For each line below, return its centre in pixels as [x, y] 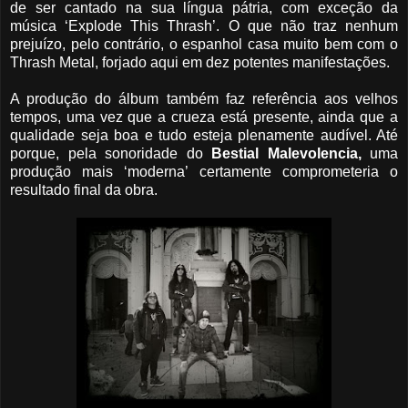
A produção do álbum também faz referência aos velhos [204, 99]
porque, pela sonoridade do [111, 154]
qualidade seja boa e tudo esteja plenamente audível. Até [204, 136]
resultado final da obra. [84, 190]
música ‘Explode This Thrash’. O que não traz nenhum [204, 26]
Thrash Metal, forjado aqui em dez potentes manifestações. [200, 63]
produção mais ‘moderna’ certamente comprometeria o [204, 172]
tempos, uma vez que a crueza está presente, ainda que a [204, 117]
